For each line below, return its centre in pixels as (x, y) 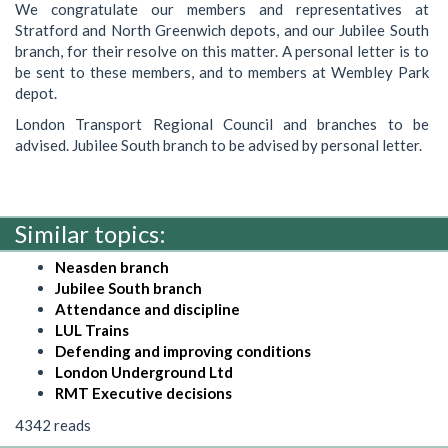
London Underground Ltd (144, 372)
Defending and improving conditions (183, 351)
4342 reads (53, 424)
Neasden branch (112, 267)
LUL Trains (92, 330)
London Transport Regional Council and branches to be (222, 124)
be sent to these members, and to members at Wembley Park (222, 71)
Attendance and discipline (147, 309)
